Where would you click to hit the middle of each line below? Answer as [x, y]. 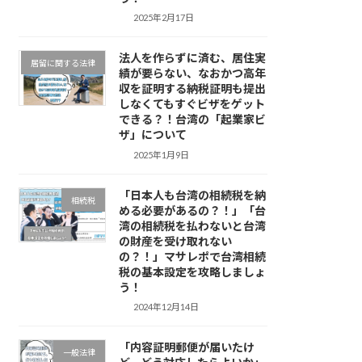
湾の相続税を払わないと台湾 [192, 225]
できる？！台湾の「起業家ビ [192, 120]
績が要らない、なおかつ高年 [192, 74]
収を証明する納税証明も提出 [192, 89]
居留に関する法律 [63, 63]
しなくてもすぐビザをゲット [192, 104]
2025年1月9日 [162, 154]
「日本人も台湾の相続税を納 [192, 195]
